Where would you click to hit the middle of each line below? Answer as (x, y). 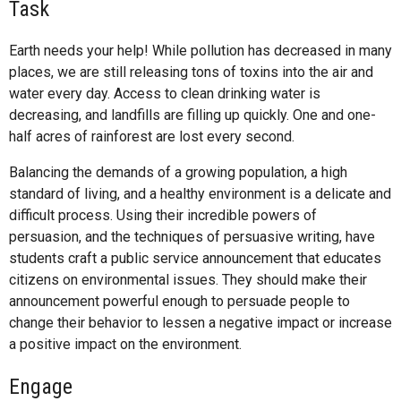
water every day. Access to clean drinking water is (165, 93)
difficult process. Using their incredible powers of (163, 215)
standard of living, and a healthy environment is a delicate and (200, 193)
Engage (41, 386)
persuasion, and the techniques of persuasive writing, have (192, 236)
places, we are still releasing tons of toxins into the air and (191, 72)
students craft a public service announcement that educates (195, 258)
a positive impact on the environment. (125, 344)
